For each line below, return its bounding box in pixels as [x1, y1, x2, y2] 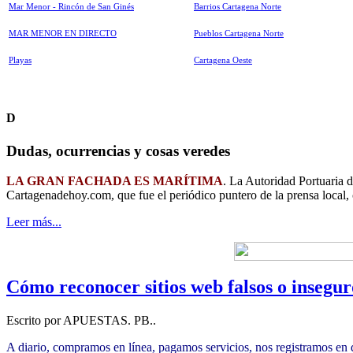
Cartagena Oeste [194, 56, 252, 65]
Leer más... [6, 215, 61, 229]
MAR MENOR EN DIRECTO [9, 29, 117, 38]
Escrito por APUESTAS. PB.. [6, 314, 156, 328]
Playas [9, 56, 32, 65]
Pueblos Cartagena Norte [194, 29, 284, 38]
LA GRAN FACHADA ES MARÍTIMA [6, 174, 223, 188]
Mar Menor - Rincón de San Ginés [9, 2, 134, 11]
